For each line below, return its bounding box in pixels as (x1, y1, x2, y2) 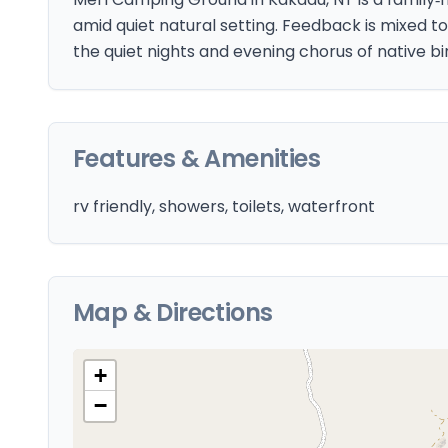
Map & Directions (73, 296, 273, 329)
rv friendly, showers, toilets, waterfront (73, 195, 375, 218)
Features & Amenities (73, 142, 320, 175)
